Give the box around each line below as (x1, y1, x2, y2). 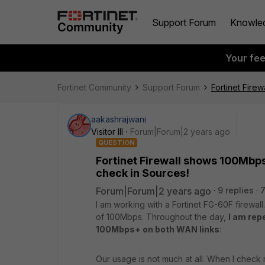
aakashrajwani (91, 114, 146, 124)
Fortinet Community (57, 82, 131, 92)
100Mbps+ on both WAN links (96, 224, 219, 234)
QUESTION (98, 138, 135, 147)
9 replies (218, 185, 254, 195)
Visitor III (91, 127, 123, 137)
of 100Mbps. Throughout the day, (96, 212, 228, 222)
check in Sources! (96, 167, 189, 179)
